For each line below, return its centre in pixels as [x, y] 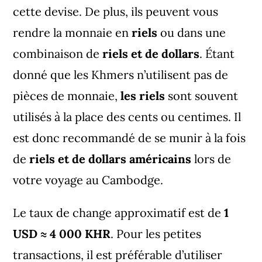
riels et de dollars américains [111, 158]
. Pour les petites [156, 233]
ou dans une [193, 32]
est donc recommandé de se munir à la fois [130, 137]
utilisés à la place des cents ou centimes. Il [127, 116]
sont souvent [203, 95]
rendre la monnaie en [71, 32]
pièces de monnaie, [65, 95]
